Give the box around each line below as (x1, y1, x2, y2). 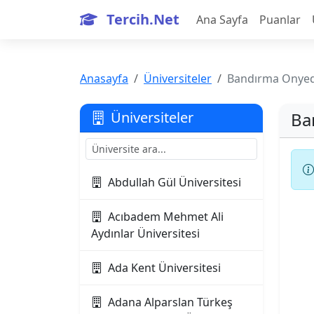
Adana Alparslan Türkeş (108, 294, 233, 310)
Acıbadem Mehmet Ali (108, 209, 224, 224)
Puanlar (259, 12, 301, 27)
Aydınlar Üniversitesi (91, 226, 200, 241)
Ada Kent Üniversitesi (108, 260, 221, 275)
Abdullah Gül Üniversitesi (108, 175, 241, 190)
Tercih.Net (103, 10, 179, 29)
